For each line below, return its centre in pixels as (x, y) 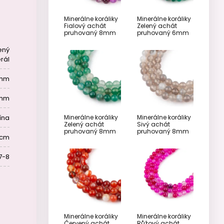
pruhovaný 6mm (163, 32)
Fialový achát (85, 25)
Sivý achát (153, 124)
